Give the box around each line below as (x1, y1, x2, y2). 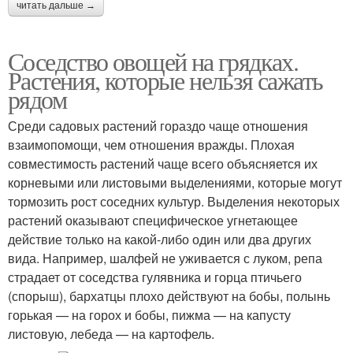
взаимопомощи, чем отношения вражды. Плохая (8, 136, 295, 154)
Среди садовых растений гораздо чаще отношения (8, 117, 308, 135)
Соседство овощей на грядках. (8, 44, 299, 78)
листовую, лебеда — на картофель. (8, 325, 214, 343)
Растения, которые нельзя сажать (8, 63, 323, 97)
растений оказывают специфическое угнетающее (8, 211, 298, 229)
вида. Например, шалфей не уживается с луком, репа (8, 249, 322, 267)
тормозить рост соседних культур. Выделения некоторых (8, 192, 340, 210)
